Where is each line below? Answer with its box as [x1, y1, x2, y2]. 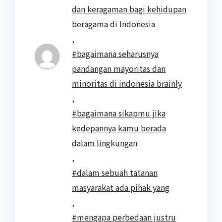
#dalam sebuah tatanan [72, 166, 158, 179]
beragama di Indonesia [72, 18, 155, 30]
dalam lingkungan [72, 137, 137, 149]
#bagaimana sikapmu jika [72, 107, 166, 119]
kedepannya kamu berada [72, 122, 166, 134]
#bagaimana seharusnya [72, 48, 159, 60]
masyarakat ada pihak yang [72, 181, 169, 194]
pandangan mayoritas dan [72, 62, 166, 75]
